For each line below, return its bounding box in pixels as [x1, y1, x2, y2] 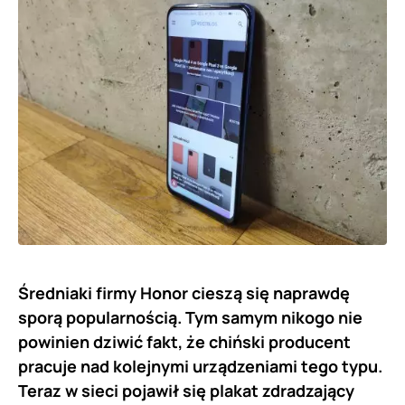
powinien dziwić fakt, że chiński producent [18, 330, 351, 353]
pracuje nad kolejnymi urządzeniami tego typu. [18, 354, 382, 377]
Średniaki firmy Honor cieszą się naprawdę [18, 281, 350, 304]
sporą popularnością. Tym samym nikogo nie [18, 306, 363, 328]
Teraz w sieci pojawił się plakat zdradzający [18, 379, 354, 401]
